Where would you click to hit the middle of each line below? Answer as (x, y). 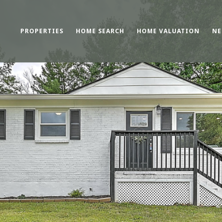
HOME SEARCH (100, 31)
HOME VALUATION (168, 31)
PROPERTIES (42, 31)
